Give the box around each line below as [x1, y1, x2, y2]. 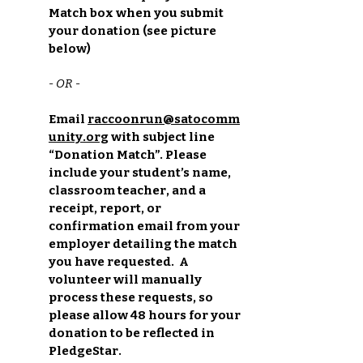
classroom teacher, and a [49, 182, 206, 198]
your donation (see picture [49, 23, 216, 38]
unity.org [49, 129, 109, 144]
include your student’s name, [49, 164, 231, 180]
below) [49, 41, 91, 56]
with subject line [109, 129, 215, 144]
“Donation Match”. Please [49, 147, 207, 162]
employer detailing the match [49, 236, 237, 251]
